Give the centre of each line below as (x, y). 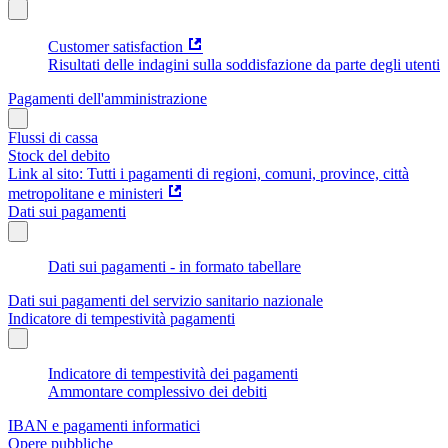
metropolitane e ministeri (85, 193)
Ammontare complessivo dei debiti (157, 391)
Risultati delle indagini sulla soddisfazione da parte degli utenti (244, 64)
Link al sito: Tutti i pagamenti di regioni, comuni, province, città (208, 173)
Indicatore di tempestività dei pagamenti (173, 373)
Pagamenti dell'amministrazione (107, 98)
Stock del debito (59, 155)
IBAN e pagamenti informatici (104, 425)
